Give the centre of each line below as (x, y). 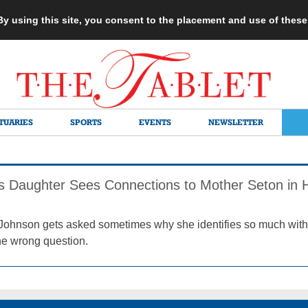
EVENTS (155, 122)
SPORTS (86, 122)
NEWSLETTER (236, 122)
